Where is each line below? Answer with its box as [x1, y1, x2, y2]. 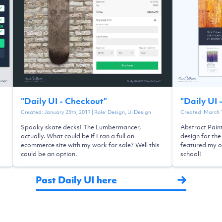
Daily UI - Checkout [24, 95, 104, 107]
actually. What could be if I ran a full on [21, 131, 134, 140]
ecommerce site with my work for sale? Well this [21, 140, 160, 149]
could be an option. [21, 149, 77, 158]
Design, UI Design [108, 108, 151, 116]
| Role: [91, 108, 108, 116]
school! [180, 149, 201, 158]
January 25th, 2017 [44, 108, 91, 116]
